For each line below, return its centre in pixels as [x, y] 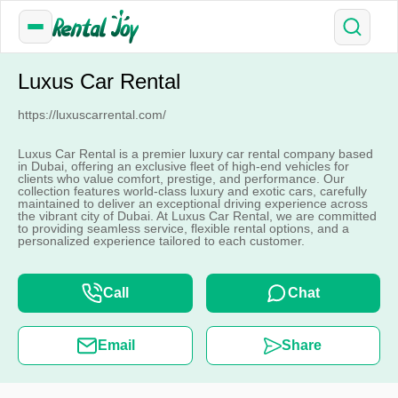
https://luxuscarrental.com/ [92, 115]
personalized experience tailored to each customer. [161, 241]
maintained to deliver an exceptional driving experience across [193, 203]
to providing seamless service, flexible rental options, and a [183, 228]
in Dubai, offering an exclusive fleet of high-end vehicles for [183, 166]
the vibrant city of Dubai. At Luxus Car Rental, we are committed [197, 216]
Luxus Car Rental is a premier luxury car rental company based [195, 154]
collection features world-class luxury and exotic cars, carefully [192, 191]
